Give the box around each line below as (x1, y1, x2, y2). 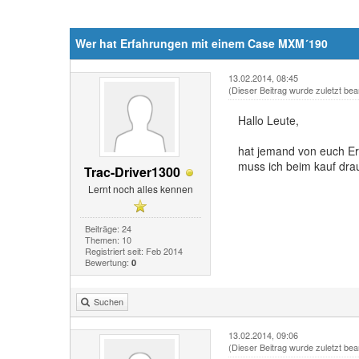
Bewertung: (84, 255, 131, 268)
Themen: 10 (84, 232, 131, 246)
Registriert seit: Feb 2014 (84, 244, 183, 257)
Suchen (94, 294, 123, 308)
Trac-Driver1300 (84, 163, 181, 181)
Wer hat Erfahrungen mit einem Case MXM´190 (75, 35, 328, 51)
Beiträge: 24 (84, 221, 131, 235)
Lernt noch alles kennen (87, 182, 193, 196)
